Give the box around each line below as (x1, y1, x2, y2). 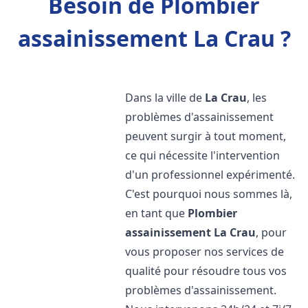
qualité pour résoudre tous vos (125, 263, 287, 278)
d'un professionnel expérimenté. (125, 167, 296, 182)
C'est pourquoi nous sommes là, (125, 186, 293, 201)
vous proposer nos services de (125, 244, 285, 259)
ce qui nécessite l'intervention (125, 148, 280, 163)
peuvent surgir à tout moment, (125, 129, 287, 144)
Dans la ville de (125, 90, 206, 105)
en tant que (125, 206, 188, 221)
